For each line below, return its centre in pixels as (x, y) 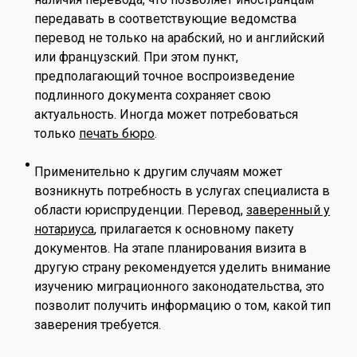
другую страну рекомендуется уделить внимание (182, 267)
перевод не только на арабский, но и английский (179, 37)
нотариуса (64, 229)
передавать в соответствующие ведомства (165, 18)
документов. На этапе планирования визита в (171, 248)
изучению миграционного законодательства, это (179, 286)
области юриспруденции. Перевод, (140, 210)
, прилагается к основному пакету (194, 229)
